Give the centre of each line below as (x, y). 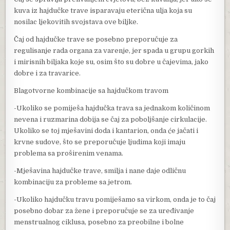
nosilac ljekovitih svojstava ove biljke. (76, 22)
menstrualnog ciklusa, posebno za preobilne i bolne (99, 222)
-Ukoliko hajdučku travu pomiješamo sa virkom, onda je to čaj (115, 199)
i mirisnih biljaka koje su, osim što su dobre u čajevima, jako (111, 62)
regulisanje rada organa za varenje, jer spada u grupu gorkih (114, 50)
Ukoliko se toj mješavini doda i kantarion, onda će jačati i (106, 130)
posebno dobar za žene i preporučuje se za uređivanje (104, 210)
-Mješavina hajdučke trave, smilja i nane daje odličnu (100, 170)
